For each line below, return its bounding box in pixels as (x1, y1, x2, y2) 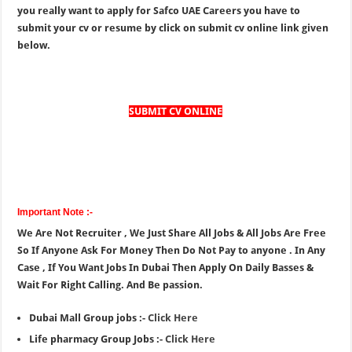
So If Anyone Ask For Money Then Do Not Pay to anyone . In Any (17, 244, 326, 256)
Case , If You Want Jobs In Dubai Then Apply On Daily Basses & (17, 262, 314, 273)
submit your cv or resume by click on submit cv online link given (17, 22, 329, 34)
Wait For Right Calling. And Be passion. (17, 279, 203, 291)
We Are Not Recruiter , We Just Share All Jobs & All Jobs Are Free (17, 227, 327, 239)
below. (17, 39, 51, 51)
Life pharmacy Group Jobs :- (29, 333, 166, 345)
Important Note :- (17, 207, 93, 218)
